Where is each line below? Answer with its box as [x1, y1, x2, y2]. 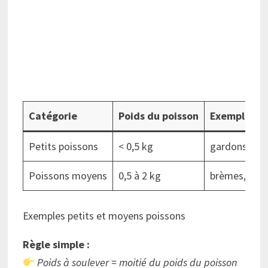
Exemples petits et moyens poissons [22, 209, 185, 223]
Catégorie [28, 109, 77, 123]
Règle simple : [22, 237, 90, 252]
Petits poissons [28, 139, 98, 154]
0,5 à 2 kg [118, 169, 161, 183]
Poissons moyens [28, 169, 107, 183]
